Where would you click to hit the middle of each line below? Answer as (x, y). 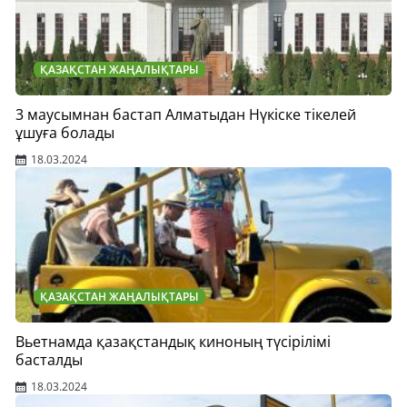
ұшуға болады (65, 133)
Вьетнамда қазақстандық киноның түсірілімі (173, 342)
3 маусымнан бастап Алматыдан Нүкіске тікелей (186, 114)
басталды (49, 360)
